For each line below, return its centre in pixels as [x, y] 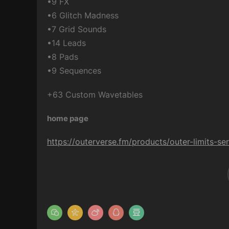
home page [68, 118]
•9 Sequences [74, 71]
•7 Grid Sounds [77, 29]
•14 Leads [66, 43]
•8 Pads [63, 57]
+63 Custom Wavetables [95, 95]
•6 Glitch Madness [83, 15]
